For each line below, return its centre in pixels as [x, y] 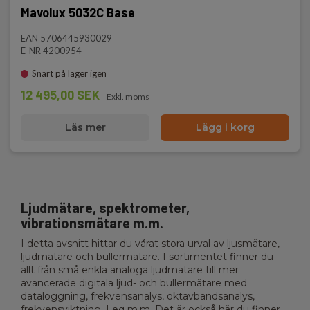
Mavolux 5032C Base [78, 12]
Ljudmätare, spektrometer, [105, 208]
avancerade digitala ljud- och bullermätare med [134, 283]
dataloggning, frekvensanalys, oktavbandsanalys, [138, 296]
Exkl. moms [128, 97]
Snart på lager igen [69, 73]
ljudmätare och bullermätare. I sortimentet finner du [147, 257]
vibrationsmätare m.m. [92, 223]
